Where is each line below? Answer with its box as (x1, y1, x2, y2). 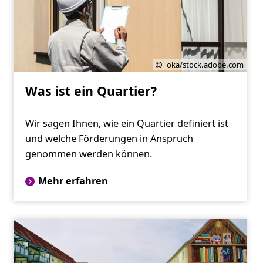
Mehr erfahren (38, 174, 108, 188)
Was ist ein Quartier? (25, 82, 157, 100)
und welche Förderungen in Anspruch (25, 132, 193, 146)
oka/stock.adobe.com (167, 59, 244, 70)
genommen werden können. (25, 147, 152, 161)
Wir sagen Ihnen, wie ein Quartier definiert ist (25, 117, 228, 130)
